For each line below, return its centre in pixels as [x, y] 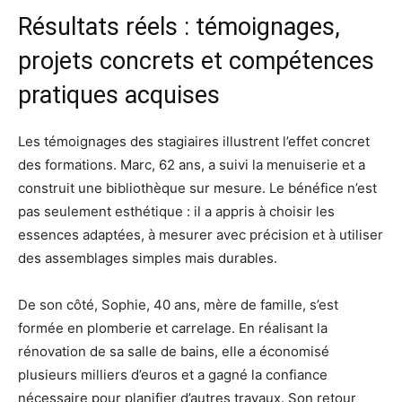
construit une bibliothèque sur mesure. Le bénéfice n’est [197, 188]
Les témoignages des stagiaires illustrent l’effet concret [194, 141]
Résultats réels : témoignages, [179, 26]
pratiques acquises [119, 95]
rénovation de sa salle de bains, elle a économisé [174, 351]
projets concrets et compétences [196, 61]
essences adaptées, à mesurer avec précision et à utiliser [201, 234]
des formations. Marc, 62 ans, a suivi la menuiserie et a [192, 164]
